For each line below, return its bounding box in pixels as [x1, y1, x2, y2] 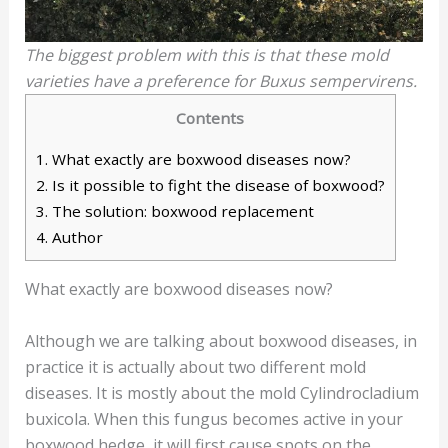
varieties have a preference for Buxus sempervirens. [24, 69, 417, 92]
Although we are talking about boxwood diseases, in [24, 329, 417, 352]
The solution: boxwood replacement [47, 200, 314, 221]
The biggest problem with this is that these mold [24, 43, 389, 66]
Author [47, 226, 103, 247]
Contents [176, 107, 245, 128]
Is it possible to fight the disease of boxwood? [47, 174, 385, 195]
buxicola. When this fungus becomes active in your [24, 407, 403, 430]
